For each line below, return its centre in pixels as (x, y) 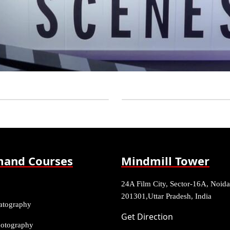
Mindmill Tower (165, 161)
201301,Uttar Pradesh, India (166, 196)
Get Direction (147, 217)
